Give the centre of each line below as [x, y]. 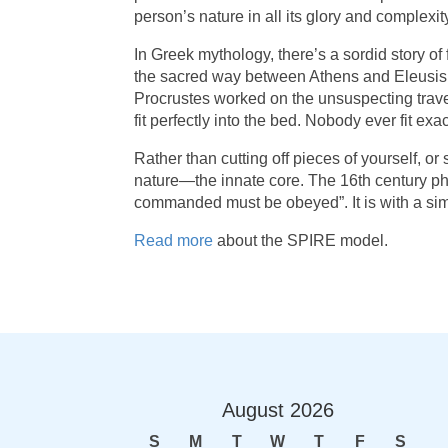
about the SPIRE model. [301, 241]
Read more [174, 241]
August [252, 409]
